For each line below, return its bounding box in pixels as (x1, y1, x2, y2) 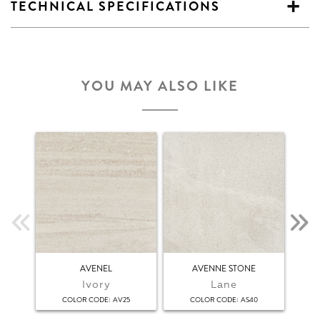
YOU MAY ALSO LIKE (81, 76, 239, 96)
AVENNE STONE (192, 261, 256, 275)
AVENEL (80, 261, 112, 275)
